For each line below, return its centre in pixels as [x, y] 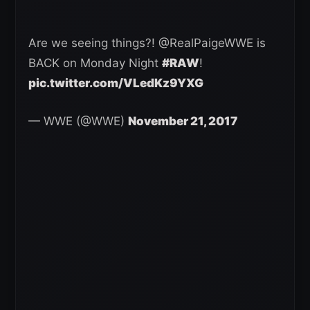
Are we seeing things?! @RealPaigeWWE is [147, 43]
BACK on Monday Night [95, 63]
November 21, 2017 [183, 121]
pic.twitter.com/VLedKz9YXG [116, 83]
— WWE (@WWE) [78, 121]
